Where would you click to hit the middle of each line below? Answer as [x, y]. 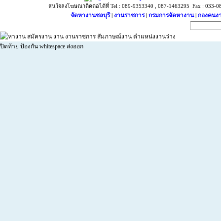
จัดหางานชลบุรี [91, 16]
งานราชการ [130, 16]
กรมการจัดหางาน [172, 16]
